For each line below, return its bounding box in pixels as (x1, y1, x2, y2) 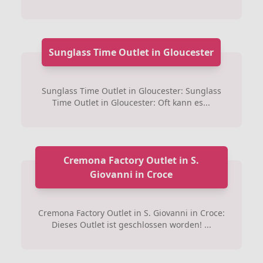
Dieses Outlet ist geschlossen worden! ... (51, 218, 211, 230)
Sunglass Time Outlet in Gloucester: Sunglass (41, 85, 221, 96)
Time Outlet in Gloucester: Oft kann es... (52, 96, 211, 108)
